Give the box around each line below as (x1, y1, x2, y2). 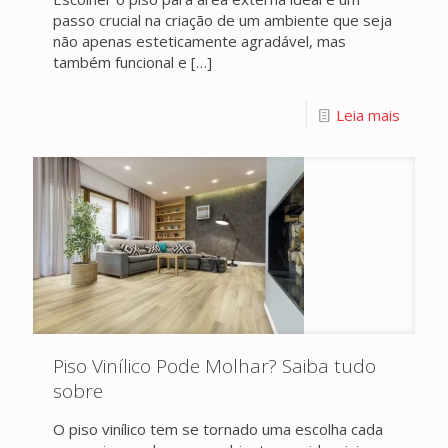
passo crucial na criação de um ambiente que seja (53, 10, 392, 30)
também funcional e (53, 52, 187, 72)
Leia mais (336, 105, 400, 125)
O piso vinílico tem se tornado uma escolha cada (53, 419, 383, 439)
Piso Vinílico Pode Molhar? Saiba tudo (53, 353, 376, 379)
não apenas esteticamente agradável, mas (53, 31, 346, 51)
